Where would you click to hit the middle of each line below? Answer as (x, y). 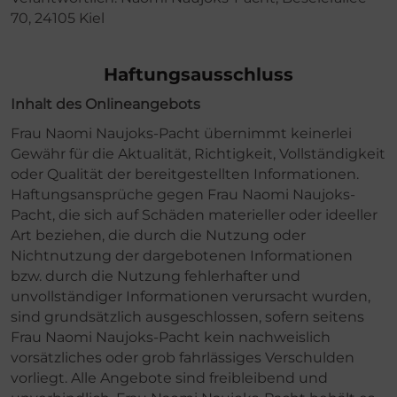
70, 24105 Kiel (58, 18)
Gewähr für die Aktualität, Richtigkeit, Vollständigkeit (198, 153)
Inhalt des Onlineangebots (105, 104)
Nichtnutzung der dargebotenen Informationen (182, 255)
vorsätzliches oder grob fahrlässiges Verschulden (183, 357)
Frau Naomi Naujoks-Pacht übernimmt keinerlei (181, 133)
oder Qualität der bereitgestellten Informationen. (185, 174)
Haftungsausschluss (198, 74)
